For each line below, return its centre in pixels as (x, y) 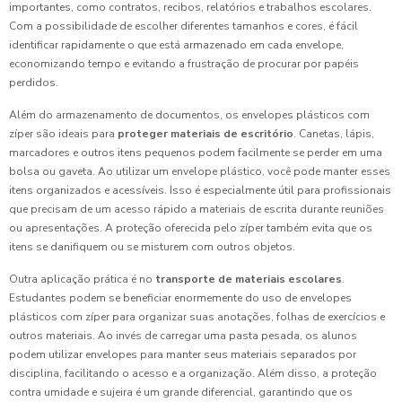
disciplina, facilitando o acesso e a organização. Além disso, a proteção (193, 373)
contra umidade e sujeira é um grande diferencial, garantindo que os (181, 392)
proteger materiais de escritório (205, 134)
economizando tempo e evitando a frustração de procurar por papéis (184, 64)
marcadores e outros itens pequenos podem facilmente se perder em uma (196, 153)
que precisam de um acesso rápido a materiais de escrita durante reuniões (197, 209)
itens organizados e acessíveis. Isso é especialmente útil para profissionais (200, 190)
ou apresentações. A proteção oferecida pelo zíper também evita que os (191, 228)
